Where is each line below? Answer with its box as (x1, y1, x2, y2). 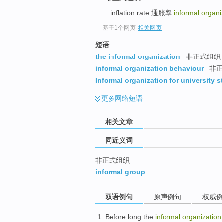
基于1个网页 (103, 24, 136, 32)
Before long (105, 212, 141, 221)
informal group (95, 168, 145, 176)
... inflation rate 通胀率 (103, 9, 174, 17)
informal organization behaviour (95, 64, 204, 73)
